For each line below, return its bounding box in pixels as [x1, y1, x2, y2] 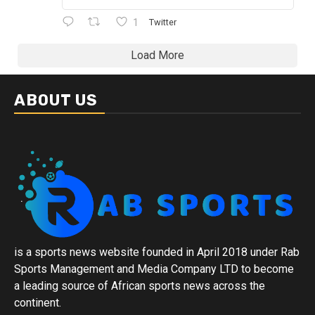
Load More [131, 48, 184, 62]
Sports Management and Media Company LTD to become [14, 262, 294, 276]
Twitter [148, 17, 176, 28]
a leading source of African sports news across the [14, 279, 265, 292]
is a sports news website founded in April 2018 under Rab [14, 245, 300, 259]
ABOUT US [14, 90, 98, 110]
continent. [14, 296, 61, 309]
